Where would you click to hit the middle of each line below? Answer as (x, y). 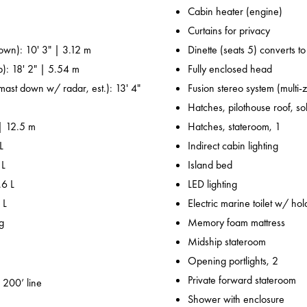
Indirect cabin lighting (233, 146)
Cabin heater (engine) (235, 12)
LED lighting (212, 184)
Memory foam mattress (236, 223)
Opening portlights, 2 (233, 261)
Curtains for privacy (229, 31)
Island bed (210, 165)
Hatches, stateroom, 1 (234, 127)
